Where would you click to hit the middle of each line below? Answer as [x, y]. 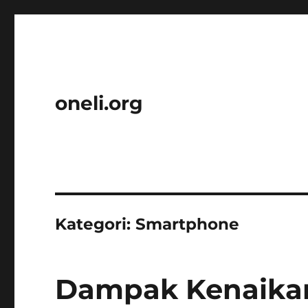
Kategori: [96, 224]
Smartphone [188, 224]
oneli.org [99, 103]
